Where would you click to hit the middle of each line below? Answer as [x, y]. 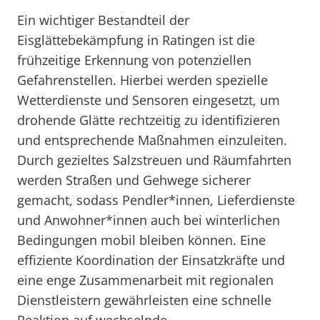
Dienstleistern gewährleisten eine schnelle [144, 300]
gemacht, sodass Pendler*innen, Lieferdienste [156, 200]
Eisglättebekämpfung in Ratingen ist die [136, 40]
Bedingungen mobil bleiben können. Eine [141, 240]
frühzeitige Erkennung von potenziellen [134, 60]
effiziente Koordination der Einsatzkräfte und [151, 260]
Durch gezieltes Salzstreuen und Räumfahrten [154, 160]
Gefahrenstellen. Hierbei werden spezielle [142, 80]
